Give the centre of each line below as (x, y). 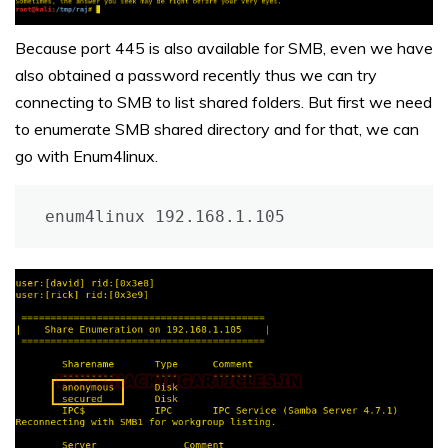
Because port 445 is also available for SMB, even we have (224, 47)
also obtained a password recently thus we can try (196, 74)
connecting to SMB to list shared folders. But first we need (223, 101)
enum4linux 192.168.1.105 (165, 216)
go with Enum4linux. (86, 155)
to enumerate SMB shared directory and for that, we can (217, 128)
